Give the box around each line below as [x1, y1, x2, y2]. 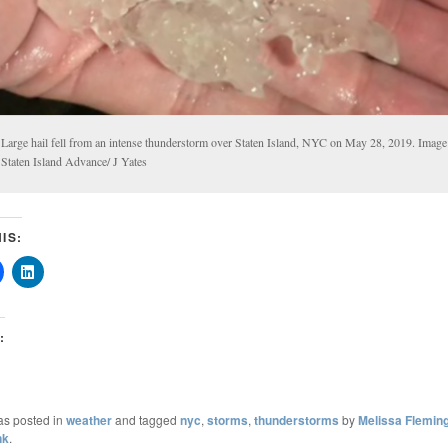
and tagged [111, 410, 180, 428]
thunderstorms [253, 410, 339, 429]
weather [65, 410, 112, 429]
